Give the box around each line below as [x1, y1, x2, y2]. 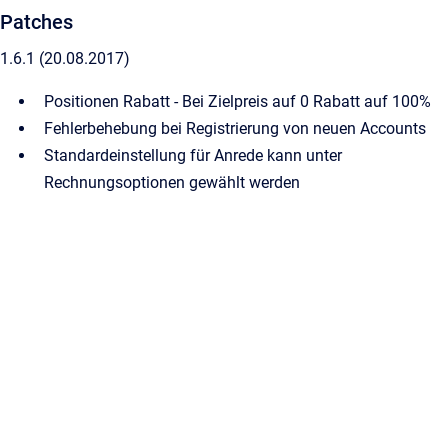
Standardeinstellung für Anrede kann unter [44, 146, 342, 166]
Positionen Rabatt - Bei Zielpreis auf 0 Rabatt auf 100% [44, 92, 431, 112]
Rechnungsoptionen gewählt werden [44, 173, 300, 193]
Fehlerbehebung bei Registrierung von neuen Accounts [44, 119, 426, 139]
